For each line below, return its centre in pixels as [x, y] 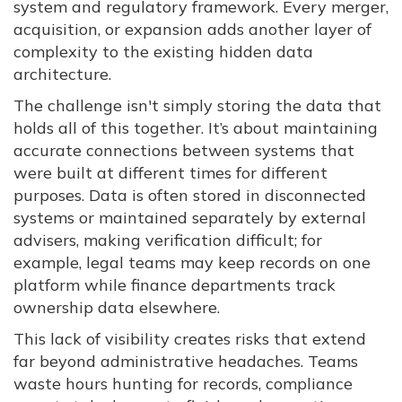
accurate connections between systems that [184, 151]
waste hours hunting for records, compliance [183, 384]
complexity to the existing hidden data [163, 52]
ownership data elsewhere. [117, 308]
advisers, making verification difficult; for [168, 240]
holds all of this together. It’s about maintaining [196, 128]
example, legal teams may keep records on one [192, 263]
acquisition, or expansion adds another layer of [192, 30]
